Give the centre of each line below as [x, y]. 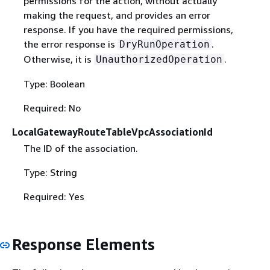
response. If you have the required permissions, [128, 29]
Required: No [52, 108]
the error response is [70, 44]
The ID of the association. [80, 148]
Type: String [50, 172]
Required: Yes [54, 196]
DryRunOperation [164, 44]
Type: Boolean [54, 83]
